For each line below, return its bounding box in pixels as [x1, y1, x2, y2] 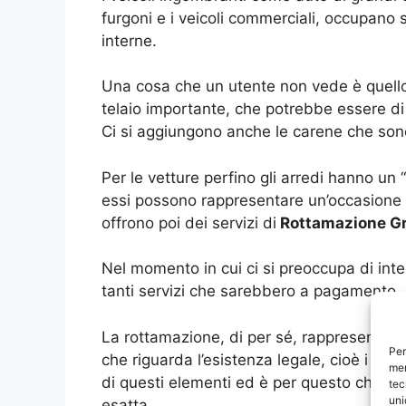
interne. [101, 31, 157, 50]
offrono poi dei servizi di [101, 213, 276, 232]
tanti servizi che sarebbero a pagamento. [101, 282, 401, 301]
